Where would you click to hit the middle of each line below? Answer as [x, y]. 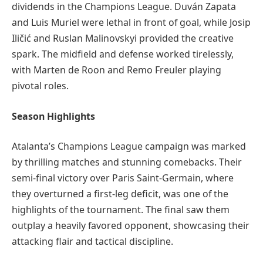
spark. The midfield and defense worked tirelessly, [123, 54]
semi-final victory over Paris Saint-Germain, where [123, 178]
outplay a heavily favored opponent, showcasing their [131, 226]
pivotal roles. [40, 86]
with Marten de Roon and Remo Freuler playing [117, 70]
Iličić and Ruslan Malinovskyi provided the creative [123, 38]
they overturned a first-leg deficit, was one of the [120, 194]
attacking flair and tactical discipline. [92, 242]
